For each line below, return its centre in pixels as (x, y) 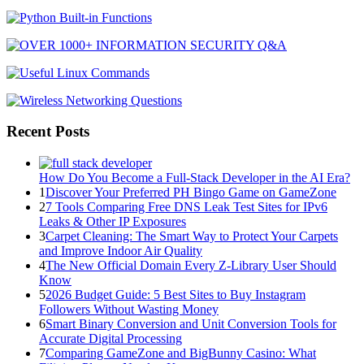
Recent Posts (48, 132)
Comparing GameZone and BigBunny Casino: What (181, 353)
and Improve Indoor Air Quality (121, 251)
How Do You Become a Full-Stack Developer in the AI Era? (195, 178)
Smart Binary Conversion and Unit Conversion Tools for (191, 324)
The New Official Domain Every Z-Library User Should (191, 265)
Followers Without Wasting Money (129, 309)
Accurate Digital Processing (110, 338)
